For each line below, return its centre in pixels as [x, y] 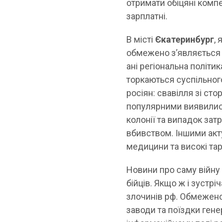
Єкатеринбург [184, 39]
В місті [140, 39]
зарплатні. [147, 16]
